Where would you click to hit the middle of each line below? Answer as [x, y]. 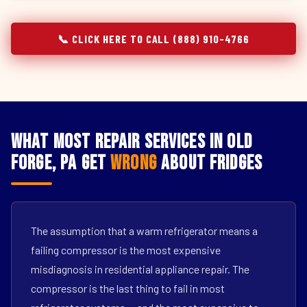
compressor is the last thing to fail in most [128, 288]
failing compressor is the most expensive [126, 250]
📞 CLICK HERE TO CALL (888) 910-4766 [153, 39]
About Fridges [210, 163]
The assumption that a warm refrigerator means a [144, 231]
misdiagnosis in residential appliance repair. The [140, 269]
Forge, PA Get [61, 163]
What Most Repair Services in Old [132, 142]
